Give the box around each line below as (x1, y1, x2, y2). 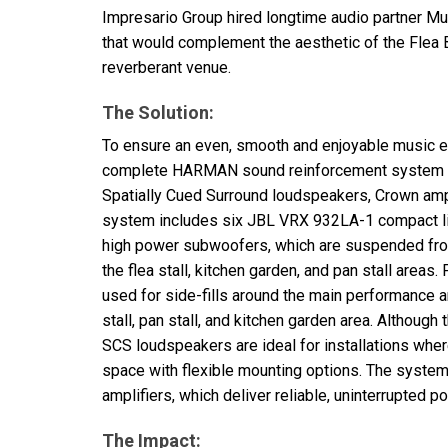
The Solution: (102, 101, 214, 123)
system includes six (102, 210, 247, 230)
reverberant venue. (102, 57, 231, 77)
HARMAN (172, 160, 238, 180)
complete (102, 160, 172, 180)
